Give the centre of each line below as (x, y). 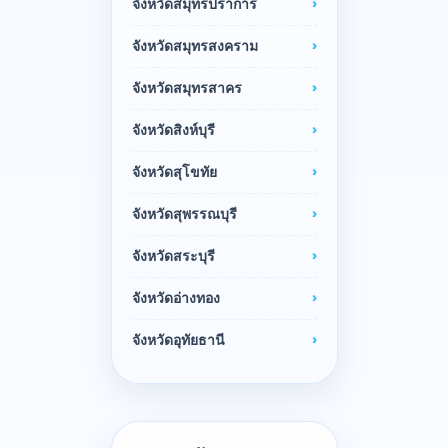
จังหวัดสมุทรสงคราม (194, 46)
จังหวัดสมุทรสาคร (186, 88)
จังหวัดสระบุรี (173, 256)
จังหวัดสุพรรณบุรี (184, 214)
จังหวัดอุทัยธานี (178, 340)
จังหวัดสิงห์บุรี (173, 130)
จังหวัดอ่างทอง (175, 298)
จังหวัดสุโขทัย (174, 172)
